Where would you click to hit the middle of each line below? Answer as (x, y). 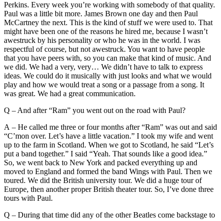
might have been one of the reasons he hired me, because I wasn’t (106, 31)
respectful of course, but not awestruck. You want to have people (104, 49)
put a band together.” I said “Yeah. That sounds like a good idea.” (106, 153)
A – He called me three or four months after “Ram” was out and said (110, 127)
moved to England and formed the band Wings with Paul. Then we (108, 171)
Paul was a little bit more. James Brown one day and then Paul (101, 13)
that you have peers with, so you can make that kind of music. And (108, 58)
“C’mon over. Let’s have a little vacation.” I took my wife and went (109, 136)
